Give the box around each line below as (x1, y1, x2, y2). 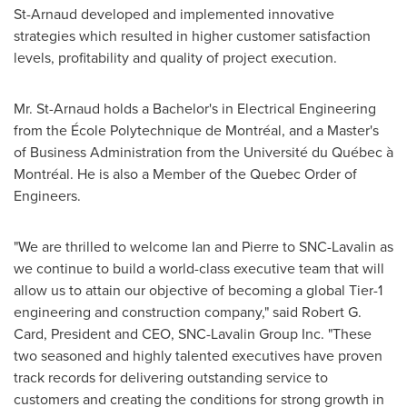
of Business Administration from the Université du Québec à (14, 142, 393, 163)
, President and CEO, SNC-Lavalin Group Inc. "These (44, 323, 372, 344)
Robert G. (302, 302, 362, 323)
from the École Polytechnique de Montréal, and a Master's (14, 120, 379, 141)
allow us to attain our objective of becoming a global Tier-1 (14, 280, 382, 301)
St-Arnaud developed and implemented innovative (14, 4, 334, 25)
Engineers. (14, 185, 81, 206)
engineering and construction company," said (14, 302, 302, 323)
